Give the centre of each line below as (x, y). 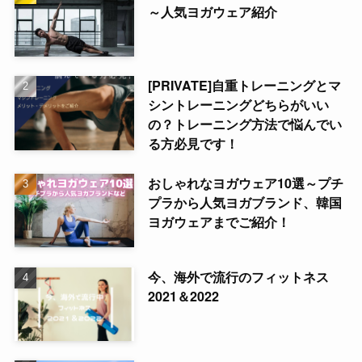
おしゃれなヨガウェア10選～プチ (245, 183)
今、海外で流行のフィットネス (238, 276)
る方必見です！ (193, 144)
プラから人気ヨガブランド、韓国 (244, 202)
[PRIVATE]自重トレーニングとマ (244, 86)
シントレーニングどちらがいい (238, 105)
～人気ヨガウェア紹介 (212, 11)
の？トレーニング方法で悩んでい (244, 124)
